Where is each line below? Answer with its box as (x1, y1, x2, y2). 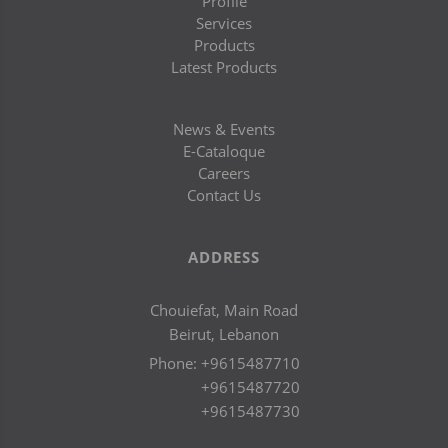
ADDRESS (187, 247, 261, 267)
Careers (198, 163, 250, 183)
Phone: (148, 353, 201, 373)
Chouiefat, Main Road (150, 300, 298, 320)
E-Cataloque (183, 141, 265, 161)
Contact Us (187, 185, 261, 205)
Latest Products (171, 57, 277, 77)
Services (196, 13, 252, 33)
